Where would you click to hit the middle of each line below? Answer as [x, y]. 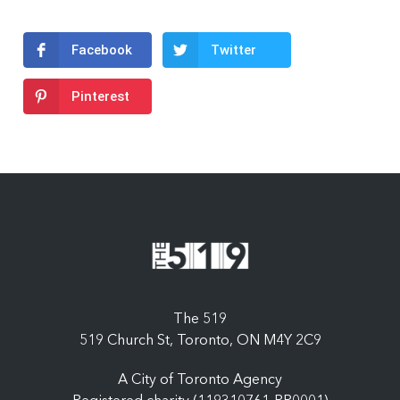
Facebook [102, 50]
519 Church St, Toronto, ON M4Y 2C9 [200, 341]
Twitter [233, 50]
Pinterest [100, 97]
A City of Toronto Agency [200, 380]
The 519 [200, 319]
